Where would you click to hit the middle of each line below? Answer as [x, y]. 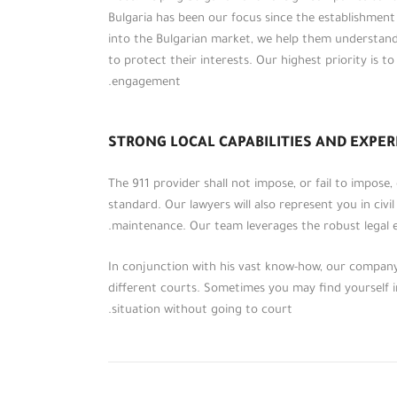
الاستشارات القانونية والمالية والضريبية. [259, 365]
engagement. [146, 82]
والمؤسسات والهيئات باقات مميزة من [267, 343]
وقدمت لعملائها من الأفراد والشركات [270, 322]
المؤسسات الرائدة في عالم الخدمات [274, 280]
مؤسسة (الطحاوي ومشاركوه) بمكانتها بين [254, 258]
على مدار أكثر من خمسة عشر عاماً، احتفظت [253, 237]
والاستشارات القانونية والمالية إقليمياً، [265, 301]
